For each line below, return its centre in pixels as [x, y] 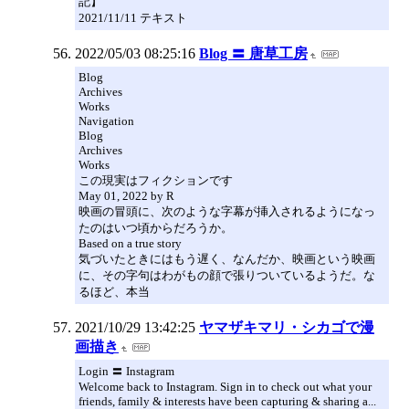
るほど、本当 [114, 291]
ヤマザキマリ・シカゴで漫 [287, 327]
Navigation [106, 121]
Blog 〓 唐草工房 [253, 53]
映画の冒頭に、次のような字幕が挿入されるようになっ [227, 211]
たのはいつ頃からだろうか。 [156, 227]
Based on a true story [130, 243]
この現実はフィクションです [156, 180]
